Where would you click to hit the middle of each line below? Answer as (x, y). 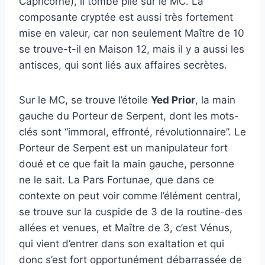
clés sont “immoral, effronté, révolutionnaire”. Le (132, 132)
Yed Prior (173, 100)
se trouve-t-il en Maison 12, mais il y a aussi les (132, 49)
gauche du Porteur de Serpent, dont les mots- (129, 116)
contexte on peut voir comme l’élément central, (130, 196)
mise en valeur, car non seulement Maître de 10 (132, 33)
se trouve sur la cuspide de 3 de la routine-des (131, 212)
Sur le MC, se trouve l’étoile (85, 100)
